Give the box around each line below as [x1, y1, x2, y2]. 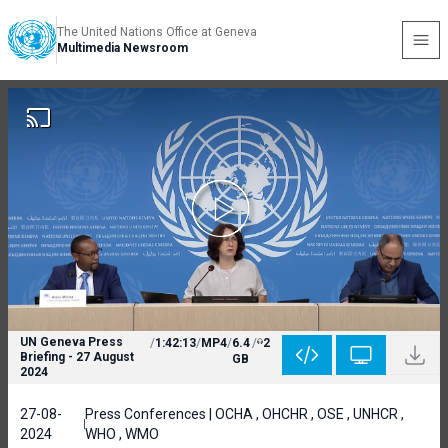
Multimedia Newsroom [57, 41, 188, 55]
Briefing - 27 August [20, 350, 134, 364]
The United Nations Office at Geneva [57, 25, 257, 39]
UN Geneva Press [20, 335, 123, 349]
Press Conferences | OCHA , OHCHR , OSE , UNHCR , [84, 406, 404, 422]
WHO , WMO [84, 426, 159, 442]
